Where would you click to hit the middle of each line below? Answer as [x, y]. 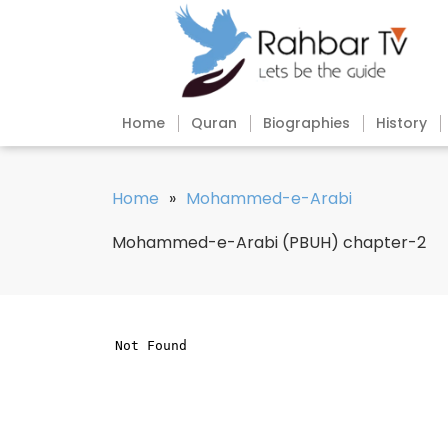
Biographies [306, 123]
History [401, 123]
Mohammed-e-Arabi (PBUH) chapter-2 [269, 243]
